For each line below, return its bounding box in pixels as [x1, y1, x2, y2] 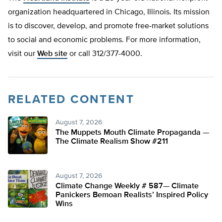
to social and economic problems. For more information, [8, 36, 201, 45]
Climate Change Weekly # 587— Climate [55, 182, 199, 191]
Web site [37, 50, 67, 58]
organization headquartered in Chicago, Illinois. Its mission [8, 8, 210, 17]
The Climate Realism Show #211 [55, 138, 168, 146]
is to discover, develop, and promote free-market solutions [8, 22, 209, 31]
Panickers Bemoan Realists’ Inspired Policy [55, 191, 208, 200]
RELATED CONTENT [8, 94, 134, 106]
